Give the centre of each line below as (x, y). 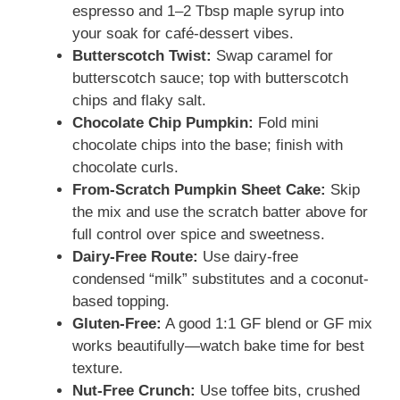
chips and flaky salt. (139, 101)
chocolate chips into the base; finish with (208, 146)
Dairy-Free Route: (135, 257)
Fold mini (286, 123)
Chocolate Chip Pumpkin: (163, 123)
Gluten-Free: (117, 324)
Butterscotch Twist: (142, 56)
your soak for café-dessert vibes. (183, 34)
